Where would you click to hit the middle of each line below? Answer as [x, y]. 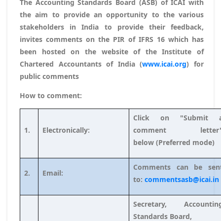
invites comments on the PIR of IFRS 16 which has [112, 39]
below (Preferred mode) [176, 142]
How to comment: [51, 95]
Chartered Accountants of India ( [81, 64]
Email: [82, 173]
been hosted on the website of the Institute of [112, 51]
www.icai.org [165, 64]
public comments [49, 76]
